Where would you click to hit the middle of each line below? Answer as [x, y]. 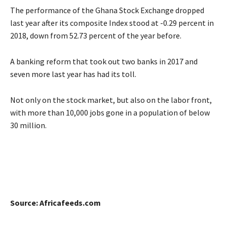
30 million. [28, 125]
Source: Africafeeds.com [55, 203]
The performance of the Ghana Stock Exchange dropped [107, 10]
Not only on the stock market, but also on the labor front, [111, 100]
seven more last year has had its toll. [73, 74]
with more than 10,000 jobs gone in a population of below [110, 113]
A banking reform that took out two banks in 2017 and [104, 62]
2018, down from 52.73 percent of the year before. [96, 36]
